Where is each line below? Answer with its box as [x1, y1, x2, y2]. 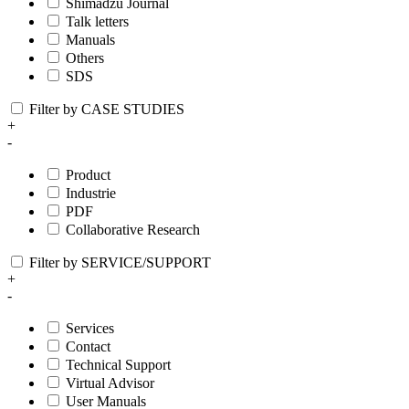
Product [66, 167, 110, 184]
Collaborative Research [66, 222, 200, 238]
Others [66, 50, 104, 67]
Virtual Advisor [66, 375, 154, 392]
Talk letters [66, 14, 129, 30]
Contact [66, 339, 110, 355]
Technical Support [66, 357, 171, 373]
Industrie [66, 185, 116, 202]
